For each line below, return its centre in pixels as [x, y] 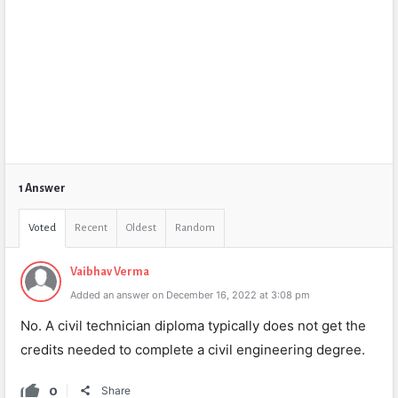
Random [195, 228]
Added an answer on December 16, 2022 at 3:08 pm [190, 295]
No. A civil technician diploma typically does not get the [193, 326]
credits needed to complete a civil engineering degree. [193, 350]
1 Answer [42, 188]
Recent [91, 228]
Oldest [141, 228]
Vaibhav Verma [110, 272]
